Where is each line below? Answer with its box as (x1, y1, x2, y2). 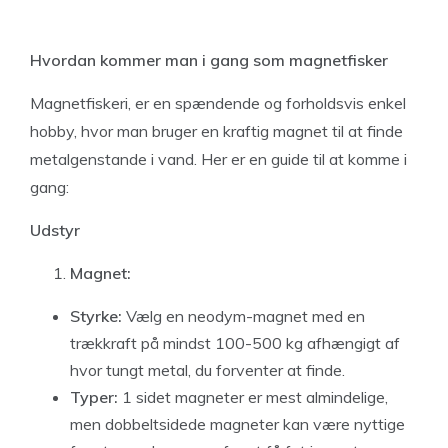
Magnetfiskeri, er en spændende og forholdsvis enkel (30, 93, 406, 113)
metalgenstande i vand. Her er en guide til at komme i (30, 149, 407, 169)
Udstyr (30, 220, 80, 240)
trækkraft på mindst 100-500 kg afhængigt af (70, 333, 400, 353)
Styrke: (70, 306, 122, 326)
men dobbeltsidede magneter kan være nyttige (70, 414, 405, 434)
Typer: (70, 387, 118, 407)
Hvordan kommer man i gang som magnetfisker (30, 50, 388, 70)
